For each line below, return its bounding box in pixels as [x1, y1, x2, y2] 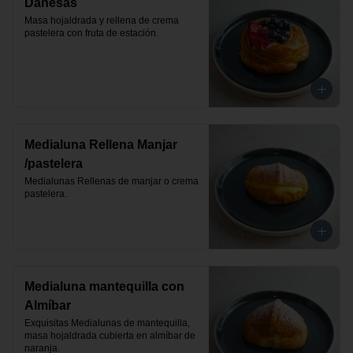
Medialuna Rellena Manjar [24, 138, 177, 151]
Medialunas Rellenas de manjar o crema [24, 176, 199, 187]
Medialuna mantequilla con [24, 280, 184, 293]
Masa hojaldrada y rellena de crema [24, 15, 179, 26]
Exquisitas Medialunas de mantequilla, [24, 318, 190, 329]
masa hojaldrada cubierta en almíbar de [24, 330, 195, 341]
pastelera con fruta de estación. [24, 28, 158, 39]
